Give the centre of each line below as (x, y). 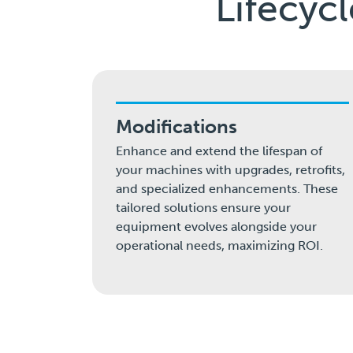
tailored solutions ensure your (203, 208)
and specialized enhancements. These (227, 189)
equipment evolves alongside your (216, 227)
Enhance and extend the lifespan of (219, 151)
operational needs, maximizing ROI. (219, 246)
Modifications (176, 127)
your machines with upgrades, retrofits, (230, 170)
